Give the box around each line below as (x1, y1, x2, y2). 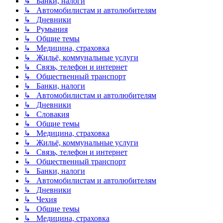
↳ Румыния (24, 24, 68, 33)
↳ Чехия (24, 195, 57, 204)
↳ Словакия (24, 110, 69, 118)
